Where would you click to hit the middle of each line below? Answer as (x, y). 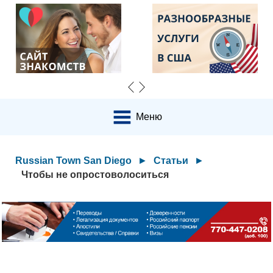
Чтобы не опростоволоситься (95, 175)
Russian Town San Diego (74, 161)
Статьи (171, 161)
